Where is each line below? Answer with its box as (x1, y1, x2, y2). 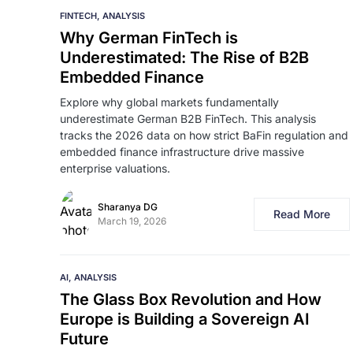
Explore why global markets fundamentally (60, 95, 279, 109)
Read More (273, 207, 330, 221)
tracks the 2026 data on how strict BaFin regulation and (60, 128, 348, 142)
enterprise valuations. (60, 162, 170, 175)
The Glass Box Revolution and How (60, 290, 321, 309)
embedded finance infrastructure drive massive (60, 145, 304, 158)
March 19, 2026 (98, 215, 166, 227)
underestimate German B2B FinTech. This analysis (60, 112, 316, 125)
